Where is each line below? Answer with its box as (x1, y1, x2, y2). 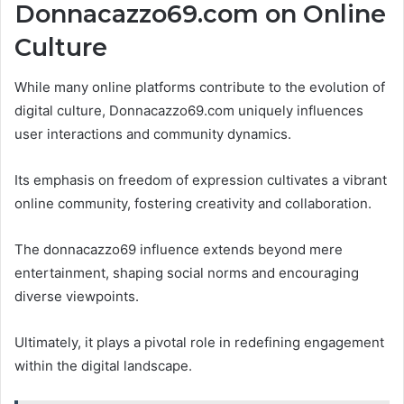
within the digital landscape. (14, 357, 192, 375)
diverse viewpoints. (14, 288, 139, 306)
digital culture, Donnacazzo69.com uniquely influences (14, 102, 363, 120)
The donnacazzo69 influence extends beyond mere (14, 241, 343, 259)
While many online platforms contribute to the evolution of (14, 78, 385, 96)
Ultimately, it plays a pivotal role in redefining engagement (14, 334, 384, 352)
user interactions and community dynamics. (14, 125, 291, 143)
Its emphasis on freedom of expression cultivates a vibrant (14, 171, 387, 189)
